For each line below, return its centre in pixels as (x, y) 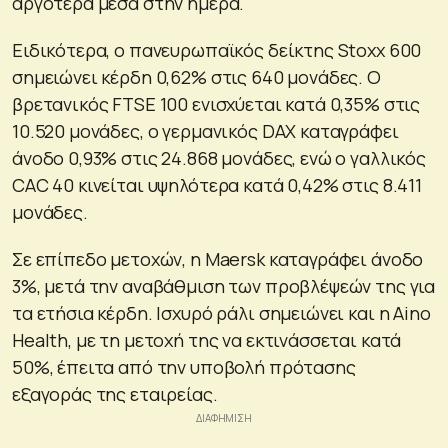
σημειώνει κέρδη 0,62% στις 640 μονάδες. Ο (196, 76)
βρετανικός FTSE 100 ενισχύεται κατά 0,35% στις (216, 103)
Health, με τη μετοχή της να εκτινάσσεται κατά (207, 339)
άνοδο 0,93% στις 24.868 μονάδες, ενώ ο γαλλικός (219, 157)
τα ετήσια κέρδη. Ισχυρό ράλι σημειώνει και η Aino (221, 312)
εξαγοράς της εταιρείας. (115, 393)
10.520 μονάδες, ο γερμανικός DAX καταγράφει (205, 130)
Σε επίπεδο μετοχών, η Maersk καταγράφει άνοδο (218, 258)
